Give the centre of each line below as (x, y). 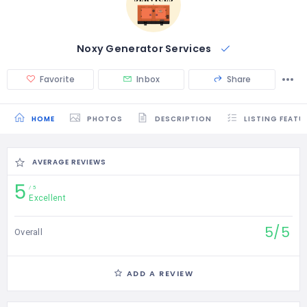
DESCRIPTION (184, 119)
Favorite (57, 79)
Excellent (47, 198)
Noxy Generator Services (145, 48)
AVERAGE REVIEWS (69, 162)
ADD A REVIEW (160, 274)
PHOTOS (105, 119)
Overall (28, 232)
